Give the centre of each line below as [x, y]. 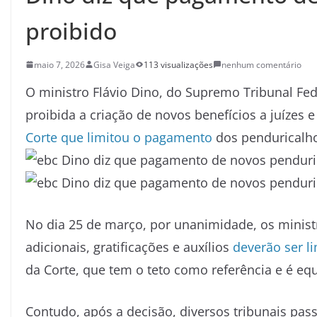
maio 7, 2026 [59, 64]
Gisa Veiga [114, 64]
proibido [71, 30]
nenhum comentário [261, 64]
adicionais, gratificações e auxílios [129, 247]
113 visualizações [178, 64]
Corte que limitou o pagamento [119, 137]
